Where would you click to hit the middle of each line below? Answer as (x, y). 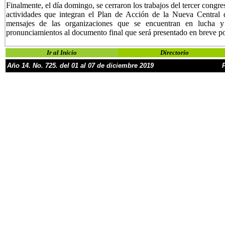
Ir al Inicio (62, 52)
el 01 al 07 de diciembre (102, 66)
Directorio (174, 52)
